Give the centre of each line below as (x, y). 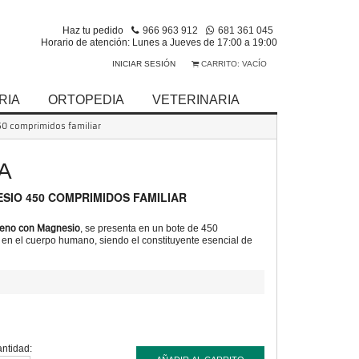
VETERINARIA (196, 99)
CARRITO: (220, 64)
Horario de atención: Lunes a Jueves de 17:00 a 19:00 (159, 42)
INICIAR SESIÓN (144, 64)
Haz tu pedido (93, 30)
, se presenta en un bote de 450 (149, 228)
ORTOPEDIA (86, 99)
